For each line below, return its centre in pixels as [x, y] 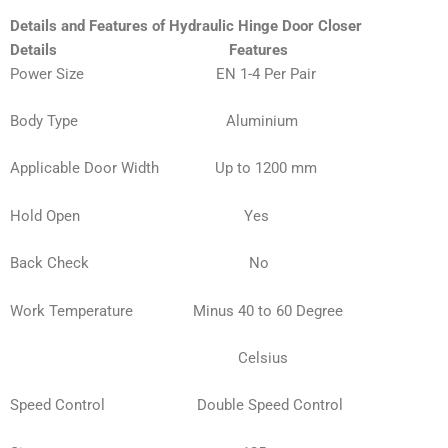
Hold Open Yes [139, 215]
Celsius [149, 357]
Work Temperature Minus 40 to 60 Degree [178, 310]
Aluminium [262, 121]
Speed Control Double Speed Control [176, 405]
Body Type [118, 121]
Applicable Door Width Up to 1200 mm [163, 168]
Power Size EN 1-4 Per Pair [163, 73]
